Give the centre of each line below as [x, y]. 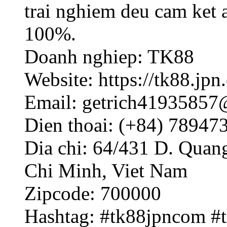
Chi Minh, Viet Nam [106, 171]
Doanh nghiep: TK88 [109, 57]
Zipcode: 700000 [93, 194]
